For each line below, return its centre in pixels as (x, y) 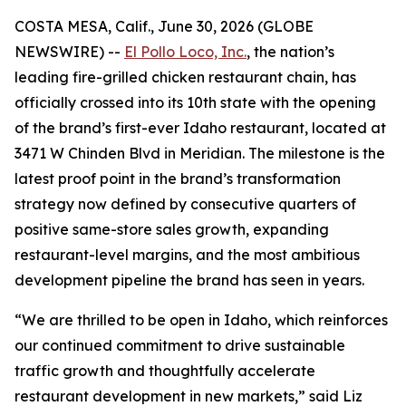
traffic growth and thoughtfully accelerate (165, 371)
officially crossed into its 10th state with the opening (195, 102)
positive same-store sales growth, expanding (172, 229)
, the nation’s (290, 52)
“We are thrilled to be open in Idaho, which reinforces (201, 320)
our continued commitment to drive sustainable (180, 345)
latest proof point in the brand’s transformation (178, 179)
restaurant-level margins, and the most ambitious (187, 255)
